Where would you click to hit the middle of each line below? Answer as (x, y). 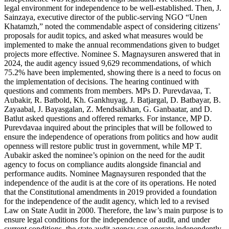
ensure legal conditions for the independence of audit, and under (107, 219)
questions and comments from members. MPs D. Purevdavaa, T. (108, 90)
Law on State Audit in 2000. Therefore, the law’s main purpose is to (113, 210)
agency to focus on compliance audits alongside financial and (102, 164)
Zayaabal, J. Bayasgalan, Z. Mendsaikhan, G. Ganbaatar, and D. (108, 109)
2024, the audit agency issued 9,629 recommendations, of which (108, 63)
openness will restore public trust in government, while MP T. (103, 146)
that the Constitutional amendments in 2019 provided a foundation (110, 192)
